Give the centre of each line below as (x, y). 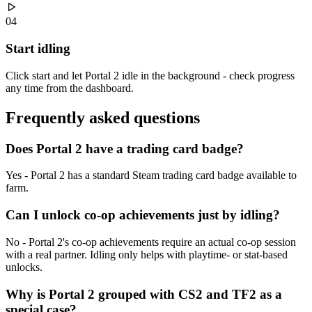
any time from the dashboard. (70, 88)
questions (167, 117)
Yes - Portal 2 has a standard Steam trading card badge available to (151, 175)
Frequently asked (70, 117)
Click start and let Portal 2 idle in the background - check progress (150, 75)
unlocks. (24, 267)
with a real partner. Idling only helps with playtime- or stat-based (147, 254)
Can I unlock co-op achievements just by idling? (143, 215)
